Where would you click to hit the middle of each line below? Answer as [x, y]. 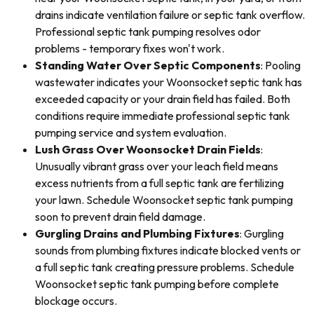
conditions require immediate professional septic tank [163, 116]
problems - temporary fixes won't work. [130, 48]
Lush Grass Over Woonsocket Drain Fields [148, 149]
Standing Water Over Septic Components [148, 65]
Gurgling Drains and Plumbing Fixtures [137, 233]
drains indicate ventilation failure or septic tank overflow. [170, 15]
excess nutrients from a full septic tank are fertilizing [159, 183]
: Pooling [281, 65]
